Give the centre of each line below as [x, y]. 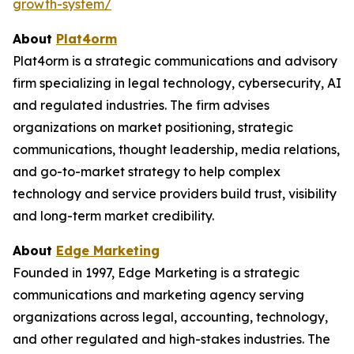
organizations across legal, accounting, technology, [170, 317]
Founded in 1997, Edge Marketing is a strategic [156, 273]
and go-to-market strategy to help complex [147, 171]
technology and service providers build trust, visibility [175, 194]
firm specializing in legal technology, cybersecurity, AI [177, 83]
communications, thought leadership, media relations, [176, 149]
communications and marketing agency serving [158, 295]
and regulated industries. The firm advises [141, 105]
